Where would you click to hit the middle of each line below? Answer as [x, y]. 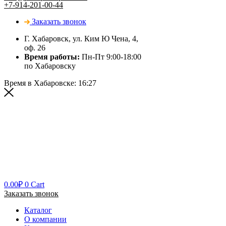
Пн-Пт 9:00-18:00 [110, 56]
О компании [45, 219]
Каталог [38, 210]
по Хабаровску [50, 66]
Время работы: [52, 56]
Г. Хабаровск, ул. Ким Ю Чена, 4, [81, 38]
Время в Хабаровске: [41, 83]
